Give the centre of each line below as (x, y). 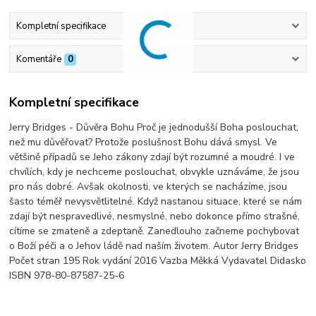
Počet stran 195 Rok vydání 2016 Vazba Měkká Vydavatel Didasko (158, 260)
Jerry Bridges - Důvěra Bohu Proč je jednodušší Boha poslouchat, (154, 127)
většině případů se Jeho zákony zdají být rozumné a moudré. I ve (152, 157)
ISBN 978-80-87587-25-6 (67, 275)
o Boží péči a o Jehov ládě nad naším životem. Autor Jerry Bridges (154, 245)
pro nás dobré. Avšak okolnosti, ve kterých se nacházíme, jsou (148, 186)
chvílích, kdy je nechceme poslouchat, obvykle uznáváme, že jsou (154, 171)
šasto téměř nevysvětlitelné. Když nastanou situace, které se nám (156, 201)
